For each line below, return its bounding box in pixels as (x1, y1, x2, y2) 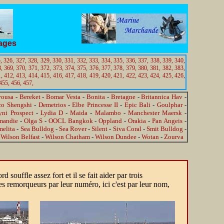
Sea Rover (58, 125, 87, 132)
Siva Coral (112, 125, 141, 132)
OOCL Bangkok (48, 117, 93, 124)
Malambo (94, 109, 121, 116)
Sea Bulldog (20, 125, 54, 132)
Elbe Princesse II (72, 101, 118, 108)
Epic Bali (124, 101, 150, 108)
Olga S (24, 117, 42, 124)
